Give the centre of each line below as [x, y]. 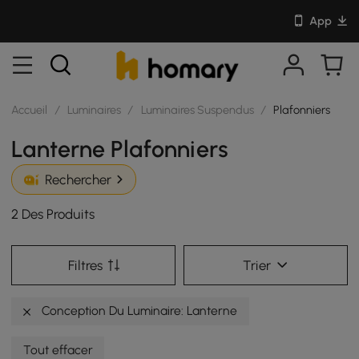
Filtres [85, 265]
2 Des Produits [53, 214]
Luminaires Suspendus [197, 109]
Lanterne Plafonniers [120, 149]
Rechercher [78, 180]
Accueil [30, 109]
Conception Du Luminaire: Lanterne [138, 310]
